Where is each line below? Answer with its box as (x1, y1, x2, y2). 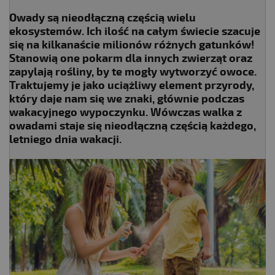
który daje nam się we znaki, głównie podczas (9, 91, 244, 106)
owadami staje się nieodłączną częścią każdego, (9, 118, 256, 133)
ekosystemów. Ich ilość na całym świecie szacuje (9, 24, 260, 39)
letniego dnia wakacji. (9, 132, 122, 147)
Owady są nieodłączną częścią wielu (9, 10, 196, 25)
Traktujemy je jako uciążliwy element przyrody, (9, 78, 254, 93)
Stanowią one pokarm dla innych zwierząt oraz (9, 51, 252, 66)
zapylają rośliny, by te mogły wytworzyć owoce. (9, 64, 257, 79)
